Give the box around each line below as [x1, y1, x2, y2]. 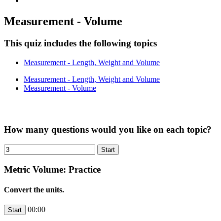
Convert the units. [4, 185, 64, 194]
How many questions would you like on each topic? [4, 124, 212, 135]
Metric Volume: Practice [4, 164, 101, 175]
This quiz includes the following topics [4, 37, 157, 48]
